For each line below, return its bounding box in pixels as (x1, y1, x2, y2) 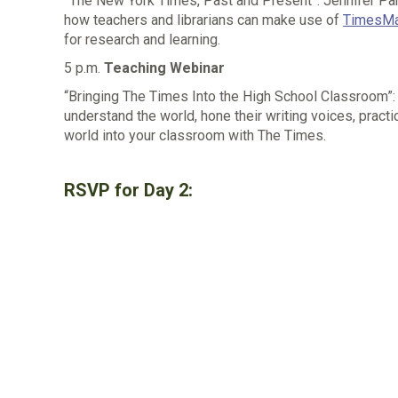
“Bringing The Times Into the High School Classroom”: (64, 87, 395, 105)
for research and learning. (64, 30, 220, 48)
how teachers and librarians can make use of (64, 11, 343, 28)
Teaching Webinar (104, 59, 225, 76)
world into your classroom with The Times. (64, 126, 326, 144)
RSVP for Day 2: (64, 179, 193, 201)
